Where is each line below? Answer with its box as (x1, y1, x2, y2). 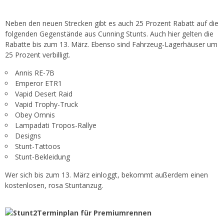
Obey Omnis (15, 110, 55, 120)
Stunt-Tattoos (15, 141, 60, 151)
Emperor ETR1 (15, 78, 62, 88)
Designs (15, 131, 41, 141)
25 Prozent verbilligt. (5, 50, 70, 60)
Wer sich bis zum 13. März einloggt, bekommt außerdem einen (5, 170, 208, 180)
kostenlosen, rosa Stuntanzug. (5, 180, 103, 190)
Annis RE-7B (15, 68, 54, 78)
